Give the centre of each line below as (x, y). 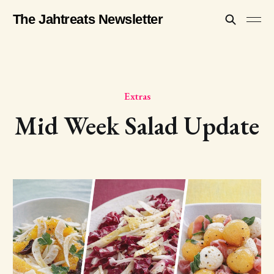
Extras (137, 96)
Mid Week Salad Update (137, 126)
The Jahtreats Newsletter (88, 19)
